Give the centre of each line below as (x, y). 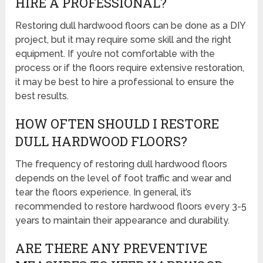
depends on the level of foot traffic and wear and (124, 178)
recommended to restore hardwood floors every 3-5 (131, 207)
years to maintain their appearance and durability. (123, 221)
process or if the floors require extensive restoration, (130, 68)
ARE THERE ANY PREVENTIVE (112, 248)
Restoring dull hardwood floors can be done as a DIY (131, 26)
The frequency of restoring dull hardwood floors (122, 164)
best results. (42, 96)
